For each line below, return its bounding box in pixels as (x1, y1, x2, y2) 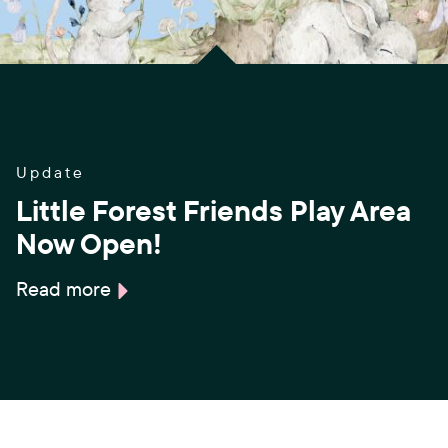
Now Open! (16, 225, 162, 262)
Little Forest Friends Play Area (16, 192, 411, 229)
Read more (16, 276, 111, 302)
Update (16, 162, 85, 183)
